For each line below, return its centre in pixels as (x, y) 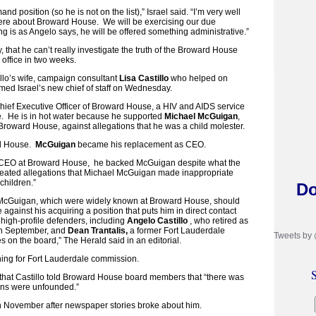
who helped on (198, 78)
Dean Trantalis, (98, 230)
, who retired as (218, 220)
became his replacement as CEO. (141, 144)
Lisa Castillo (144, 78)
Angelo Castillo (157, 220)
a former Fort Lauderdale (176, 230)
